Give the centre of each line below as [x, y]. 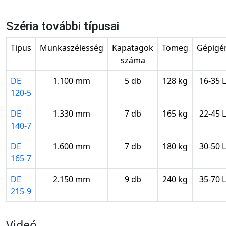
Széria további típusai [63, 26]
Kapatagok [133, 48]
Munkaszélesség [72, 48]
